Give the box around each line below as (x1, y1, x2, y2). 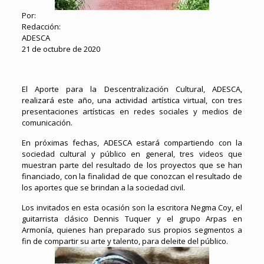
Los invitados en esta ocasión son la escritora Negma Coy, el (21, 202, 243, 213)
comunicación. (21, 117, 72, 128)
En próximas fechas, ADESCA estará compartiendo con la (21, 137, 243, 148)
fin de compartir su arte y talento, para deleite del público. (21, 236, 228, 246)
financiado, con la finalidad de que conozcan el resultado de (21, 171, 243, 181)
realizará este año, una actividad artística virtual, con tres (21, 95, 243, 105)
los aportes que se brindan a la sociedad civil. (21, 182, 185, 193)
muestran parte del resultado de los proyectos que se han (21, 160, 243, 170)
